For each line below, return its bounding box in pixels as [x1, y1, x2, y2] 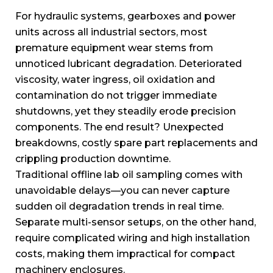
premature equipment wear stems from [15, 41, 213, 54]
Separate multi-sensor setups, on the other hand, [15, 216, 256, 228]
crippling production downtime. [15, 152, 171, 165]
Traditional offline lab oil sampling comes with [15, 168, 243, 180]
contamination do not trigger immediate [15, 89, 217, 101]
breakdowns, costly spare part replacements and [15, 136, 258, 149]
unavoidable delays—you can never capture [15, 184, 230, 196]
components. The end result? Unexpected [15, 121, 224, 133]
